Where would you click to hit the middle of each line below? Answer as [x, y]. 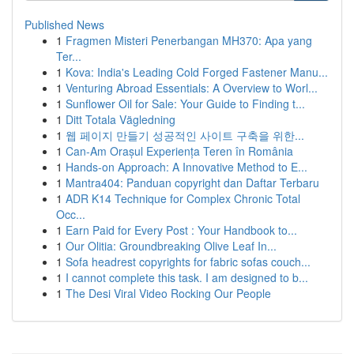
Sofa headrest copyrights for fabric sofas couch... [188, 262]
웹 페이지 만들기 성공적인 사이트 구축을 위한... [185, 135]
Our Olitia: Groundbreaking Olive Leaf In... [171, 246]
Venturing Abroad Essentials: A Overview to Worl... [192, 88]
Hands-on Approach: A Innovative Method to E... [186, 167]
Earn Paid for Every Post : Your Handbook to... [181, 230]
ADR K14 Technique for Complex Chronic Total [183, 198]
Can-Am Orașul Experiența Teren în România [179, 151]
